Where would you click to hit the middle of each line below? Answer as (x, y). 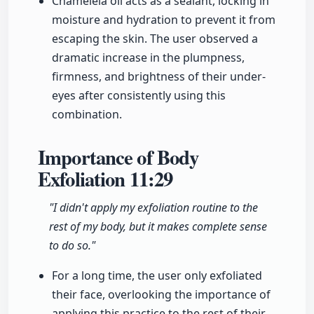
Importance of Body (118, 157)
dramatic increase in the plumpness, (148, 58)
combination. (87, 115)
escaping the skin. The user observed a (155, 39)
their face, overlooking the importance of (161, 295)
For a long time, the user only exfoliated (157, 276)
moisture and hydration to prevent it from (164, 20)
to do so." (72, 246)
